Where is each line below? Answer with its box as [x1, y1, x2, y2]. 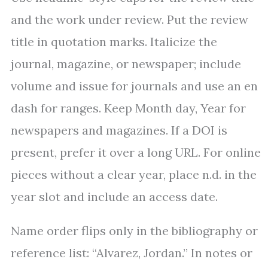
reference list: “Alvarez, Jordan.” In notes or [11, 245, 252, 261]
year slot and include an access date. [11, 189, 218, 205]
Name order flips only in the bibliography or [11, 223, 258, 239]
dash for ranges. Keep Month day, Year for [11, 100, 246, 116]
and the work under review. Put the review [11, 12, 248, 28]
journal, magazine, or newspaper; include [11, 56, 241, 72]
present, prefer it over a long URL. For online [11, 145, 261, 160]
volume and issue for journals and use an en [11, 78, 258, 94]
